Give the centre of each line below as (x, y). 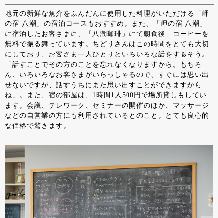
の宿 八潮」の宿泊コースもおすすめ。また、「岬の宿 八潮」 (106, 24)
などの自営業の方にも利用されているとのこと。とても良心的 (107, 116)
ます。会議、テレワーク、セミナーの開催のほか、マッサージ (107, 105)
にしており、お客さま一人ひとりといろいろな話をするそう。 (107, 54)
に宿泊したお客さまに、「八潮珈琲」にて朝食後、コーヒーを (107, 34)
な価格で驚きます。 (38, 126)
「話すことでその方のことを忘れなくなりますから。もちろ (103, 64)
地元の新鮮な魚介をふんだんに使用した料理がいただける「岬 (107, 13)
